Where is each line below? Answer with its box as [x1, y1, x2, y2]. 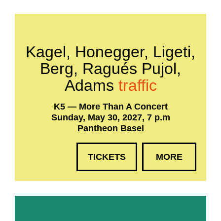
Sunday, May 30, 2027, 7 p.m [51, 112, 170, 122]
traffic [113, 76, 157, 94]
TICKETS [88, 152, 126, 162]
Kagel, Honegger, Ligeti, [26, 43, 195, 61]
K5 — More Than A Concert [53, 102, 168, 111]
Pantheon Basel [77, 123, 144, 133]
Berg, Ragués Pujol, [40, 60, 181, 77]
